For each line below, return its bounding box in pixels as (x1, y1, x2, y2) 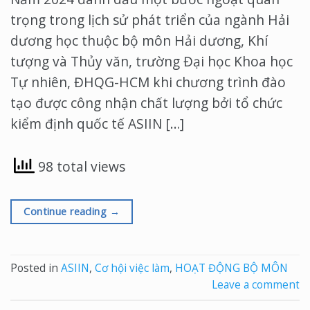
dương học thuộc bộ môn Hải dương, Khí (10, 30, 268, 50)
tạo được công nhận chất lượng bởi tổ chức (10, 93, 282, 112)
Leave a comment (212, 277, 300, 293)
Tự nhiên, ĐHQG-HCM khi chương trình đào (10, 72, 286, 91)
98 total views (35, 156, 125, 176)
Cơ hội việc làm (95, 261, 170, 276)
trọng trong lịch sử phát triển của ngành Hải (10, 10, 289, 29)
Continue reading (24, 205, 110, 219)
